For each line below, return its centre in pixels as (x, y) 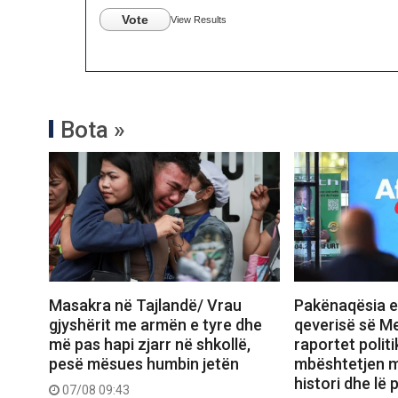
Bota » (93, 130)
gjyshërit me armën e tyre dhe (155, 325)
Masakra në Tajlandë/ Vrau (145, 306)
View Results (199, 20)
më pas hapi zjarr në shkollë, (150, 345)
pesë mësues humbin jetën (144, 364)
